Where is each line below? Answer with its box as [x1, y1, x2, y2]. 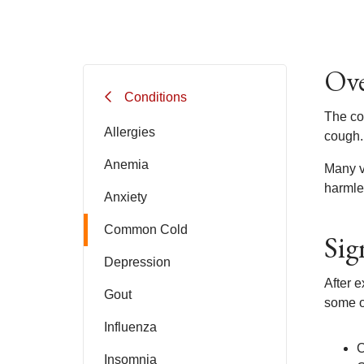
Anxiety [104, 190, 147, 204]
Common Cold [104, 223, 188, 236]
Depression [104, 255, 171, 269]
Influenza [104, 320, 157, 334]
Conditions [124, 89, 187, 104]
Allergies [104, 125, 155, 139]
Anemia [104, 158, 149, 171]
